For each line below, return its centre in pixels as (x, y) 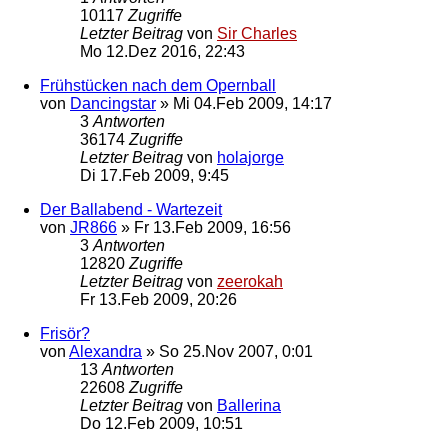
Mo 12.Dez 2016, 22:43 (162, 51)
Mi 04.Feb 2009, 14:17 (252, 103)
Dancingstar (113, 103)
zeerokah (250, 281)
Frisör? (65, 333)
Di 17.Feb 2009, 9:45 (154, 175)
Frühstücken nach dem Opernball (158, 85)
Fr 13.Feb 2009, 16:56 (212, 227)
